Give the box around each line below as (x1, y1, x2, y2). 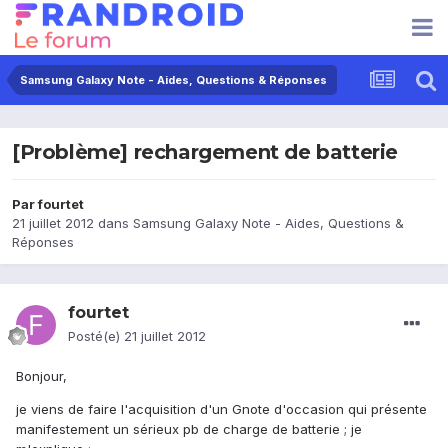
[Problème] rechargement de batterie (12, 140, 398, 165)
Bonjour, (16, 368, 67, 385)
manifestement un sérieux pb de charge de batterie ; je (16, 421, 362, 438)
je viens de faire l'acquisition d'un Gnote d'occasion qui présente (16, 401, 427, 418)
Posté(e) (68, 328, 124, 345)
